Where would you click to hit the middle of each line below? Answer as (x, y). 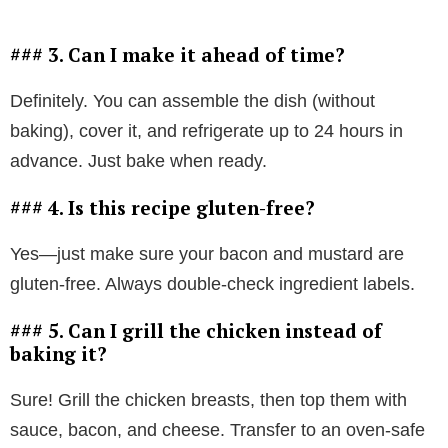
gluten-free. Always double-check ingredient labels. (212, 284)
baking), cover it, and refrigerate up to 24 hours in (206, 131)
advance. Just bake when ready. (138, 161)
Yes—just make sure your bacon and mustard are (207, 254)
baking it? (58, 354)
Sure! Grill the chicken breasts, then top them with (208, 400)
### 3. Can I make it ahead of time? (177, 55)
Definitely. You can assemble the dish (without (192, 101)
